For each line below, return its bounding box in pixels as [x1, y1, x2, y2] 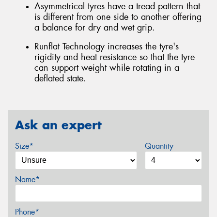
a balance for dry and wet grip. [34, 21, 155, 33]
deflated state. [34, 73, 86, 85]
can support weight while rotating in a [34, 62, 179, 74]
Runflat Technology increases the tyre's [34, 41, 179, 53]
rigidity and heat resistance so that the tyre [34, 51, 195, 63]
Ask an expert [15, 117, 102, 133]
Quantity [144, 141, 173, 152]
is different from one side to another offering [34, 11, 201, 23]
